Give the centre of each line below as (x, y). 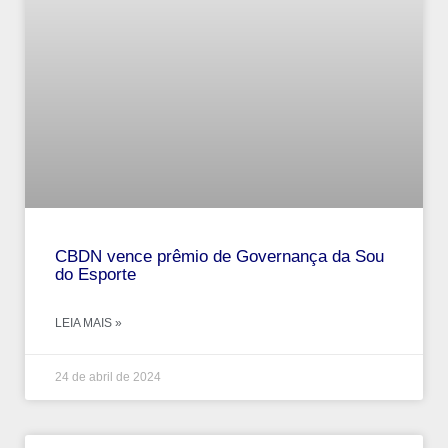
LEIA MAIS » (88, 322)
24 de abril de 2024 (108, 376)
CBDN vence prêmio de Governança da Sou (219, 256)
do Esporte (95, 274)
